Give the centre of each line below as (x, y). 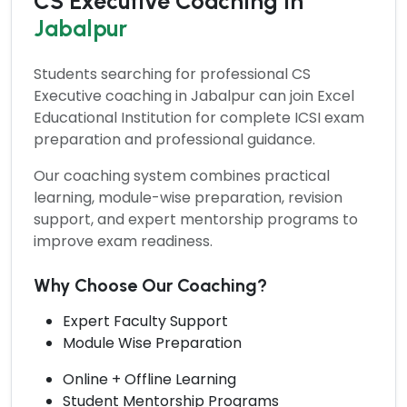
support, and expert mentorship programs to (196, 219)
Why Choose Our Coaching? (150, 285)
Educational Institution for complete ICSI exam (199, 117)
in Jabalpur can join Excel (265, 95)
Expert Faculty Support (145, 321)
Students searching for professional (163, 74)
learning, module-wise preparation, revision (188, 197)
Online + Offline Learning (149, 379)
